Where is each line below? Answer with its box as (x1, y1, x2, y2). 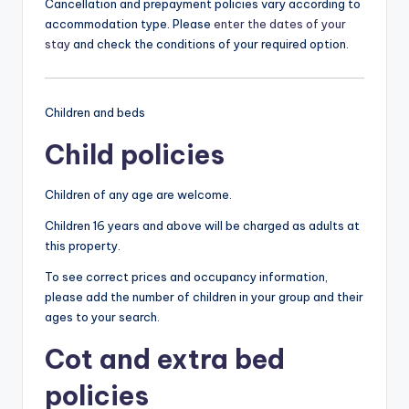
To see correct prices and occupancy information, (45, 268, 328, 284)
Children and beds (45, 104, 145, 120)
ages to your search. (45, 309, 160, 324)
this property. (45, 237, 121, 253)
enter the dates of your (214, 16, 346, 32)
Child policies (45, 137, 225, 172)
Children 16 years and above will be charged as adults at (45, 217, 360, 233)
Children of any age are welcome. (45, 186, 232, 202)
